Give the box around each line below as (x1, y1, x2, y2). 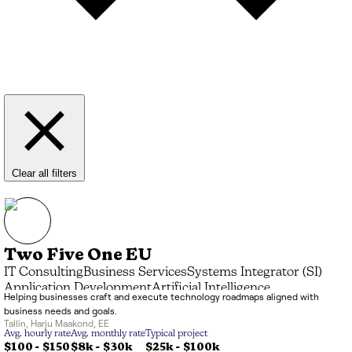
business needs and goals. (4, 306, 117, 317)
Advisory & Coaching (4, 298, 128, 311)
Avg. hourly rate (4, 329, 71, 339)
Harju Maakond (31, 318, 93, 329)
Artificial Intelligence (152, 282, 270, 295)
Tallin (4, 318, 26, 329)
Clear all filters (12, 167, 77, 180)
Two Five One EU (4, 244, 152, 266)
